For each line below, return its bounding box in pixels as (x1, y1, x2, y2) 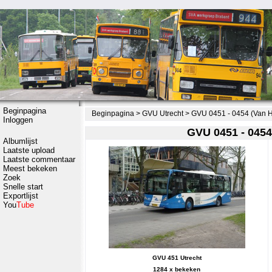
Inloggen (3, 115, 33, 124)
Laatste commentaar (3, 155, 75, 164)
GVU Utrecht (142, 109, 183, 118)
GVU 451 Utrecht (152, 254, 202, 261)
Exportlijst (3, 191, 38, 200)
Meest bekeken (3, 164, 57, 173)
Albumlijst (3, 137, 38, 146)
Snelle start (3, 182, 43, 191)
